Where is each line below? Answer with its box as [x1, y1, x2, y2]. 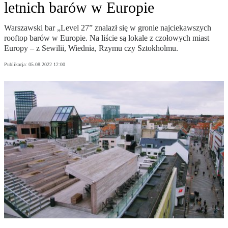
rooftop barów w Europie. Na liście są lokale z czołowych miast [4, 34, 209, 43]
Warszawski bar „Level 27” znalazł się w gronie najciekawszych [4, 23, 211, 33]
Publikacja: [4, 62, 28, 68]
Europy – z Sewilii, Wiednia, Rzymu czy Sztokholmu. [4, 44, 178, 53]
